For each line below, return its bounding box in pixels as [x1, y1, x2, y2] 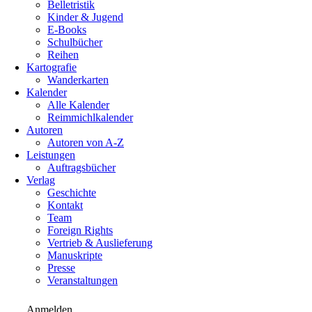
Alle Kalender [47, 99, 109, 111]
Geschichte [47, 187, 96, 198]
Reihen [47, 49, 79, 61]
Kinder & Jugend [47, 11, 123, 23]
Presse [47, 262, 75, 274]
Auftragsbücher [47, 162, 116, 173]
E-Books [47, 24, 86, 36]
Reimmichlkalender [47, 111, 133, 123]
